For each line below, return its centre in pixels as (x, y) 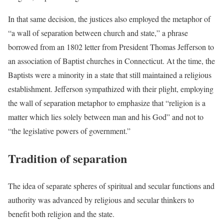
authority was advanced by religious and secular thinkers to (101, 199)
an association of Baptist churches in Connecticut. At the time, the (111, 60)
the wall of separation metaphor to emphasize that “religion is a (107, 102)
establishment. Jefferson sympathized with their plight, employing (111, 88)
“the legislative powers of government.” (69, 130)
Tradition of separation (67, 158)
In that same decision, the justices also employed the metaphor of (109, 18)
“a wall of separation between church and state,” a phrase (98, 32)
